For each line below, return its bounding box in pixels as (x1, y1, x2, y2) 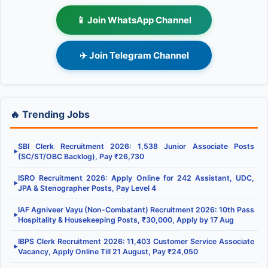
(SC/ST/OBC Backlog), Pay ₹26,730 (18, 151, 144, 161)
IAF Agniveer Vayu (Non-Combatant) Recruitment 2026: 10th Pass (18, 205, 254, 214)
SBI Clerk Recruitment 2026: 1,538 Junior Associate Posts (18, 141, 254, 151)
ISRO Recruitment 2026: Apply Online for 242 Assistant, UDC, (18, 173, 254, 182)
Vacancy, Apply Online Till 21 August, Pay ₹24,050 (18, 246, 198, 256)
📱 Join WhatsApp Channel (77, 14, 191, 26)
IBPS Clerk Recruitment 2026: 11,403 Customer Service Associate (18, 236, 254, 246)
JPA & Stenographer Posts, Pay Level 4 (18, 183, 156, 193)
